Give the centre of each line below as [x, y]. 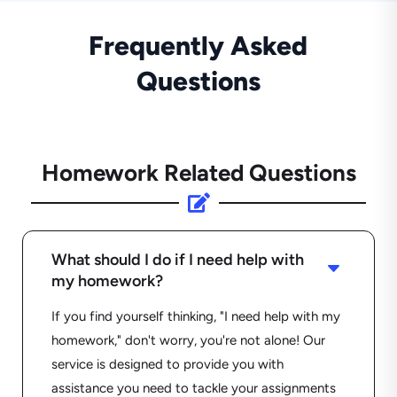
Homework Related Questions [198, 173]
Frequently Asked [198, 46]
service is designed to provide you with [167, 365]
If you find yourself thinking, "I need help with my [195, 317]
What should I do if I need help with [177, 260]
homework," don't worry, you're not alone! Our [188, 341]
